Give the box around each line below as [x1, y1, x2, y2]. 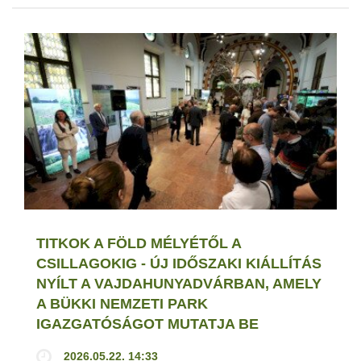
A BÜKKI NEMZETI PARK [36, 295, 208, 312]
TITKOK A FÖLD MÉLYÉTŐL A [36, 234, 241, 251]
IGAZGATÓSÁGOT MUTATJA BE [36, 315, 259, 332]
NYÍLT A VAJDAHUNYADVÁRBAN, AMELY [36, 275, 322, 292]
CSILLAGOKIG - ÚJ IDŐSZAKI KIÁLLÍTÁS [36, 255, 322, 272]
